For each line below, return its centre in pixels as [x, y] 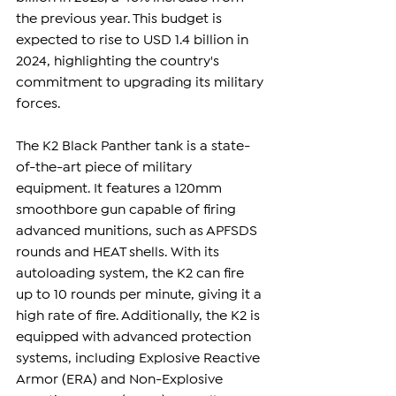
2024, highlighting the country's [119, 61]
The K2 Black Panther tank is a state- [133, 146]
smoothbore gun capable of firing [128, 209]
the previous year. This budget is [121, 19]
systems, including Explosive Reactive [140, 358]
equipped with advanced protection [135, 337]
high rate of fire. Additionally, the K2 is [140, 316]
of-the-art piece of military [106, 167]
